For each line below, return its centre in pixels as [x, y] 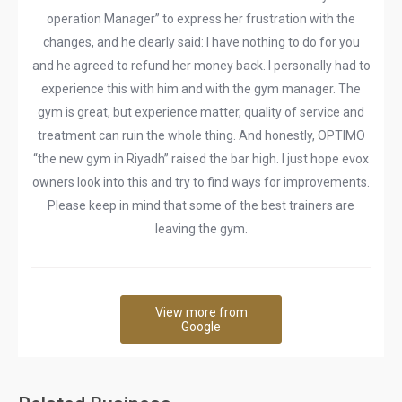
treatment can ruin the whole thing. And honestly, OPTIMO [201, 135]
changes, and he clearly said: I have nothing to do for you [201, 42]
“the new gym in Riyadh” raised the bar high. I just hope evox [201, 159]
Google [201, 327]
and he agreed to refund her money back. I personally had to [201, 66]
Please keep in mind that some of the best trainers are [201, 205]
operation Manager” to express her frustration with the [201, 19]
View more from [201, 312]
